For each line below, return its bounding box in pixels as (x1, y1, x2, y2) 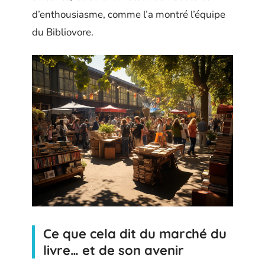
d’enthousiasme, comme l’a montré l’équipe (32, 8, 225, 21)
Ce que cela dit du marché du (43, 225, 227, 242)
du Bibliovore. (32, 25, 93, 39)
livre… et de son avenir (43, 241, 184, 258)
